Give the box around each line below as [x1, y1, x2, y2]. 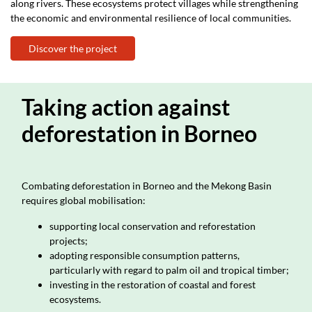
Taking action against [22, 93, 230, 121]
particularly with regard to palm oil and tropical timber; [49, 264, 289, 276]
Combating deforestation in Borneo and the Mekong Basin [22, 180, 272, 192]
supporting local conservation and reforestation [49, 220, 256, 233]
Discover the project [29, 42, 117, 55]
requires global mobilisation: [22, 194, 146, 207]
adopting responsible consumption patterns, [49, 249, 240, 262]
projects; [49, 235, 88, 247]
